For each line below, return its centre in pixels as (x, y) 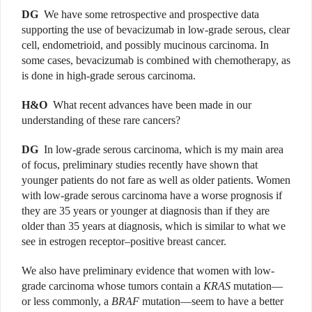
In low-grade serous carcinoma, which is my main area (164, 150)
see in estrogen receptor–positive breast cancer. (124, 242)
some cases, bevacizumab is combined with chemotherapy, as (156, 61)
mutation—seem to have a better (211, 302)
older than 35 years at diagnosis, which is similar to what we (154, 226)
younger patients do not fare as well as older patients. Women (156, 180)
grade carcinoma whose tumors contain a (112, 286)
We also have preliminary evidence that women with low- (148, 271)
